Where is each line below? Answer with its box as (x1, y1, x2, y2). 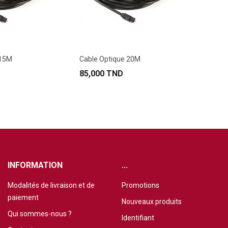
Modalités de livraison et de (7, 181, 95, 189)
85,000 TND (79, 69, 123, 78)
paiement (7, 193, 39, 202)
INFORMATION (7, 160, 63, 170)
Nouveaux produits (121, 197, 182, 206)
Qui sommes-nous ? (7, 210, 72, 218)
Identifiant (121, 214, 154, 222)
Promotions (121, 181, 159, 189)
